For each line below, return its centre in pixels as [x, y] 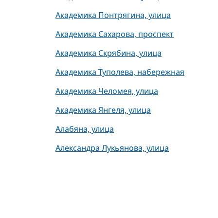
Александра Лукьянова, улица [112, 148]
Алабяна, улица [85, 129]
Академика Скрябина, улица [109, 53]
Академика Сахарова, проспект [115, 34]
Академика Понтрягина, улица [113, 15]
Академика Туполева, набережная [120, 72]
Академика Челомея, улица [107, 91]
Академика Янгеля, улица [103, 110]
